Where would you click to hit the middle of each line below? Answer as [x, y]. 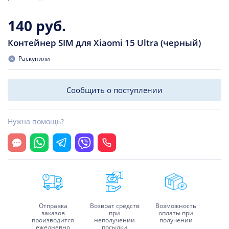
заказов [53, 213]
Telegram [68, 138]
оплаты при [176, 213]
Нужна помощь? [36, 121]
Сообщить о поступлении [114, 90]
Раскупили [34, 59]
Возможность [176, 206]
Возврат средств [114, 206]
